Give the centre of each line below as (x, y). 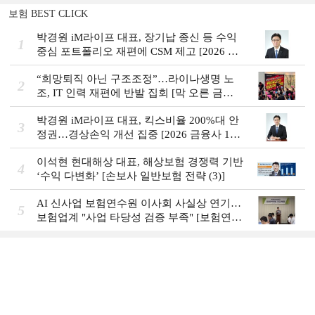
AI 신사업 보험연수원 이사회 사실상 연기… (139, 203)
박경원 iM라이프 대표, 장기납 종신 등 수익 (137, 37)
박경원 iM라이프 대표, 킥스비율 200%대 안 (138, 120)
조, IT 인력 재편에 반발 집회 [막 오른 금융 (135, 93)
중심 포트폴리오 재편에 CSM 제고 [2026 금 (137, 51)
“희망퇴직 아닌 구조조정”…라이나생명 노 (135, 79)
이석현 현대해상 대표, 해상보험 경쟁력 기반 (140, 162)
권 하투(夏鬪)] (70, 107)
